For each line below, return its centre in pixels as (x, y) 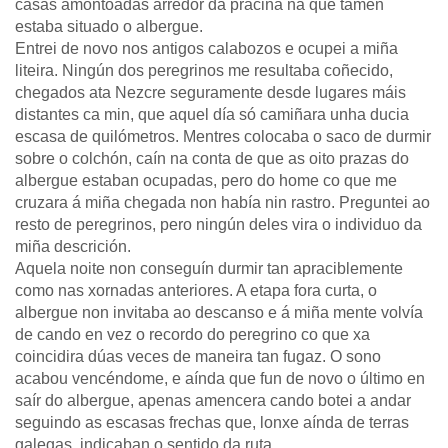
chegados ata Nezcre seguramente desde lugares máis (210, 92)
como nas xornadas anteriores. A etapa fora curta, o (196, 290)
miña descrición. (73, 246)
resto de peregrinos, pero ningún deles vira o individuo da (218, 224)
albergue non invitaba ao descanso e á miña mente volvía (219, 312)
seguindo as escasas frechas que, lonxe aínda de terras (212, 422)
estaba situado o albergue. (109, 26)
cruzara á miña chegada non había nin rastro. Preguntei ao (222, 202)
